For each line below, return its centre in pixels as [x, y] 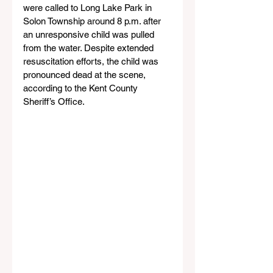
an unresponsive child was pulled [90, 34]
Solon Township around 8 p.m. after [93, 21]
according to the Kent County [82, 88]
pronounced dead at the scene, [86, 75]
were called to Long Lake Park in [89, 8]
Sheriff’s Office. [54, 101]
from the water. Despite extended [90, 48]
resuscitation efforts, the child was [92, 61]
